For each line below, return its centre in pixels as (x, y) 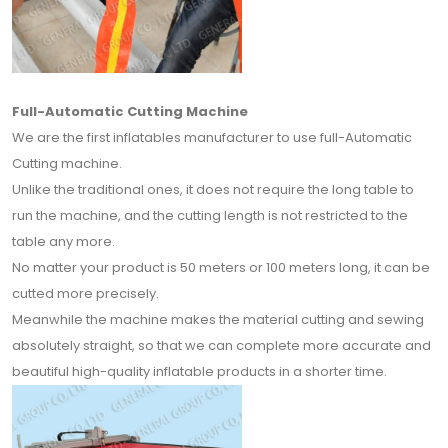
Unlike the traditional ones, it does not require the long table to (213, 189)
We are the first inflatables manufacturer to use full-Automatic (212, 137)
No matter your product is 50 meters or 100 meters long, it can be (221, 267)
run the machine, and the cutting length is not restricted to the (210, 215)
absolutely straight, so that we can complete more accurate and (221, 345)
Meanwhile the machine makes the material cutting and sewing (218, 319)
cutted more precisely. (85, 293)
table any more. (63, 241)
